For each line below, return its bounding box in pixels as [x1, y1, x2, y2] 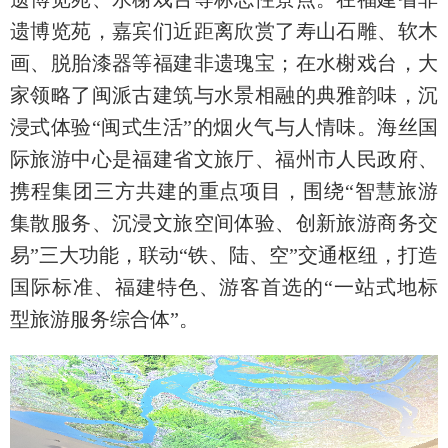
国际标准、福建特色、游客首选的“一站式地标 [10, 275, 438, 298]
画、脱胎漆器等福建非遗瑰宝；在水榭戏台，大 [10, 51, 438, 74]
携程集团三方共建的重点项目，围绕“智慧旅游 [10, 179, 438, 202]
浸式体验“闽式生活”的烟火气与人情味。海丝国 [10, 115, 438, 138]
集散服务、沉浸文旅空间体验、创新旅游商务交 [10, 211, 438, 234]
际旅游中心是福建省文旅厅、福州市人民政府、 [10, 147, 438, 170]
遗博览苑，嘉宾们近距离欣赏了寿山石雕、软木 [10, 19, 438, 42]
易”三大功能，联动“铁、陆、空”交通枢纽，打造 [10, 243, 438, 266]
